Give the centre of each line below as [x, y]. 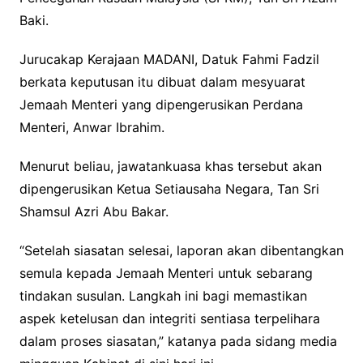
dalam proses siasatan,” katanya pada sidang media [178, 342]
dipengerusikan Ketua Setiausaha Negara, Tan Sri [169, 189]
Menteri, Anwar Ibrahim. [92, 128]
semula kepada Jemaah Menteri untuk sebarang [166, 273]
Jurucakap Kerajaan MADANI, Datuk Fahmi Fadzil [169, 60]
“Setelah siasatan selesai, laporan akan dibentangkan [181, 251]
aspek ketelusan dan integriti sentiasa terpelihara [169, 319]
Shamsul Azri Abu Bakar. [94, 212]
